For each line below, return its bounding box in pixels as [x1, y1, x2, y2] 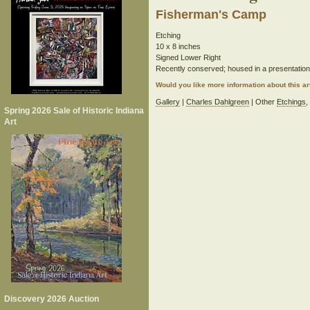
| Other [249, 98, 277, 106]
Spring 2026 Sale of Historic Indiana [4, 106, 144, 116]
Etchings [277, 98, 307, 106]
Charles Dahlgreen [186, 98, 250, 106]
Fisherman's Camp [156, 8, 267, 21]
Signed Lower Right [156, 53, 221, 62]
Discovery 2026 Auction [4, 294, 99, 304]
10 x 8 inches [156, 42, 201, 51]
